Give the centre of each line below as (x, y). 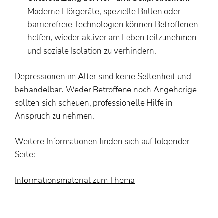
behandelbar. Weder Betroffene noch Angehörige (106, 90)
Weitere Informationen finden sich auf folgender (102, 142)
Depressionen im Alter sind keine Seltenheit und (103, 76)
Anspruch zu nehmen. (54, 116)
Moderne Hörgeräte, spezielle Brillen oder (104, 12)
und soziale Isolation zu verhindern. (91, 51)
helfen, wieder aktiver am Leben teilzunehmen (112, 38)
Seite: (25, 155)
